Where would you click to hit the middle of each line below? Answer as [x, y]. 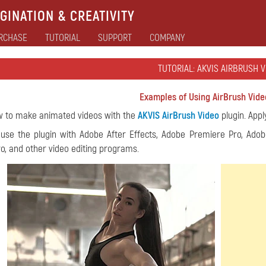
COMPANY [167, 38]
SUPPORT [115, 38]
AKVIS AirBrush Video [178, 115]
